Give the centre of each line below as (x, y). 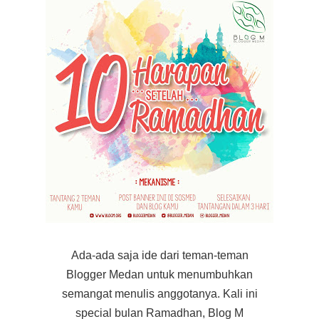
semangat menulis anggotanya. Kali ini (159, 294)
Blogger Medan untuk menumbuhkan (159, 275)
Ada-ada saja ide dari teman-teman (159, 256)
